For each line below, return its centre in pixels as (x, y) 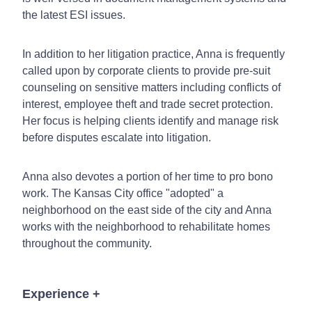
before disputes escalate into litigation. (117, 137)
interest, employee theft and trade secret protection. (148, 104)
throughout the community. (87, 243)
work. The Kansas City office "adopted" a (123, 193)
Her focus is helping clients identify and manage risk (150, 120)
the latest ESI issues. (74, 15)
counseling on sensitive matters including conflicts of (151, 87)
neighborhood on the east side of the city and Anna (147, 210)
